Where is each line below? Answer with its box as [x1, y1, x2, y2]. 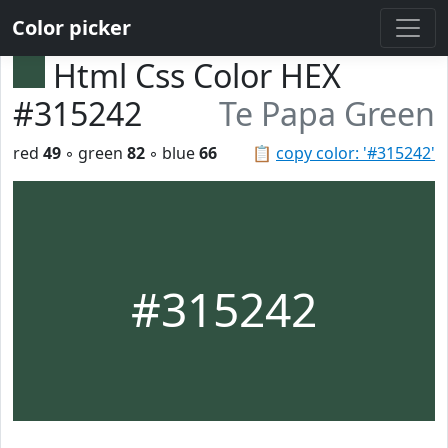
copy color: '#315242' [276, 142, 435, 164]
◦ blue [145, 142, 199, 164]
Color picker [12, 14, 131, 41]
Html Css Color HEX [53, 54, 341, 97]
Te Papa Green [219, 92, 435, 135]
